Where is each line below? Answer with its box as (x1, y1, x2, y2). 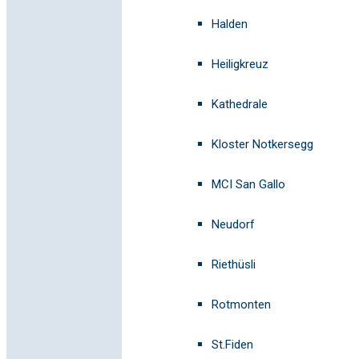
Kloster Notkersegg (212, 137, 313, 151)
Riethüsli (212, 257, 256, 272)
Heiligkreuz (212, 57, 268, 71)
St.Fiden (212, 337, 253, 352)
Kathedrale (212, 97, 268, 111)
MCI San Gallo (212, 177, 285, 192)
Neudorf (212, 217, 255, 232)
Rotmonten (212, 297, 271, 312)
